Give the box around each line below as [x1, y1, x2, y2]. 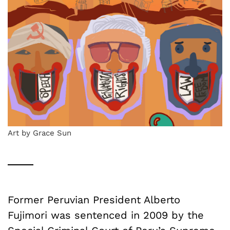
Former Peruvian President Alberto [8, 193, 180, 206]
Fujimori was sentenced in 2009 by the [8, 208, 204, 221]
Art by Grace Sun [8, 128, 71, 138]
